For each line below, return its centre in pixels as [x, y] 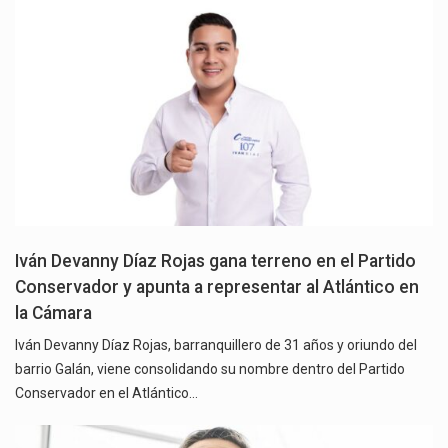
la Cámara [53, 312]
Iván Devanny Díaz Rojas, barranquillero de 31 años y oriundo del [216, 344]
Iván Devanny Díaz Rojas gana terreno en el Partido [215, 260]
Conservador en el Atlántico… [106, 392]
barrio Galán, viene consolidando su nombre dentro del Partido [210, 368]
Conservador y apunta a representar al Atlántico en [217, 286]
